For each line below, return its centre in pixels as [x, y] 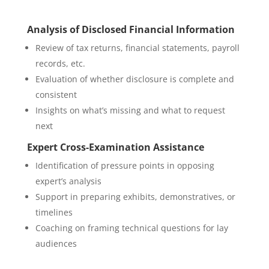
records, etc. [60, 63]
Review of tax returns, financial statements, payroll [137, 48]
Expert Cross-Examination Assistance [115, 147]
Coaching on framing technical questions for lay [131, 228]
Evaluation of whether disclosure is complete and [134, 79]
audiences [56, 243]
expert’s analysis [68, 181]
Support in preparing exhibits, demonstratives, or [135, 197]
